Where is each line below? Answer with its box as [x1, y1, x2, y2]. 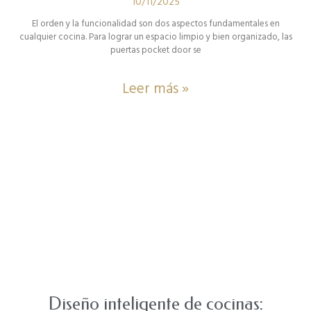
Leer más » [122, 78, 189, 99]
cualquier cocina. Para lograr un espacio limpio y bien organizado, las [19, 30, 292, 43]
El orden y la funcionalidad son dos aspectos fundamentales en [31, 17, 280, 30]
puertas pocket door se [110, 43, 201, 56]
